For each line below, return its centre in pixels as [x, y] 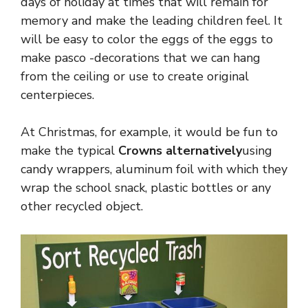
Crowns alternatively [180, 151]
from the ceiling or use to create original [135, 77]
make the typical [69, 151]
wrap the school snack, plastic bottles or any [146, 188]
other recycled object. [82, 207]
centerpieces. [57, 95]
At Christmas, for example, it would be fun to [149, 132]
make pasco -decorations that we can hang [141, 58]
